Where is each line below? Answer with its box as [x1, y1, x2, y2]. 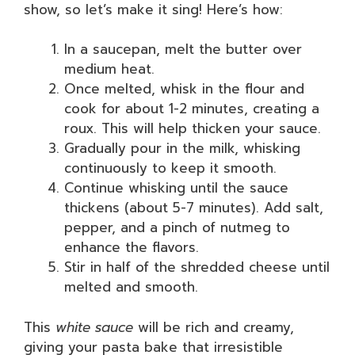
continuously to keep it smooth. [64, 158, 277, 178]
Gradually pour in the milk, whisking [64, 138, 300, 158]
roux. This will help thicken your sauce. [64, 118, 321, 139]
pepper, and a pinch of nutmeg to [64, 217, 290, 238]
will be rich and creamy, [133, 316, 294, 338]
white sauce [55, 316, 133, 338]
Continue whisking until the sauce [64, 177, 288, 198]
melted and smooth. [64, 277, 198, 297]
